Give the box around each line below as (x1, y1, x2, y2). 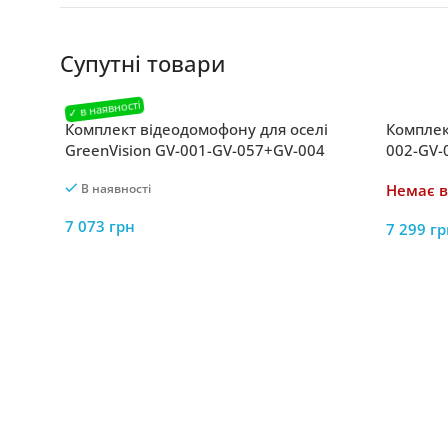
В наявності (80, 180, 151, 197)
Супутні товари (60, 48, 225, 78)
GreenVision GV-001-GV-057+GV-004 (65, 140, 325, 160)
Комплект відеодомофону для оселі (65, 119, 328, 139)
